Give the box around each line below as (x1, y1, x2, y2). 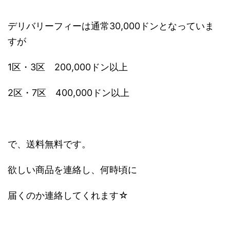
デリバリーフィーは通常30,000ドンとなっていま (8, 21, 214, 32)
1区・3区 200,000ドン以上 (8, 62, 128, 73)
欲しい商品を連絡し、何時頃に (8, 164, 137, 176)
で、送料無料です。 (8, 139, 91, 150)
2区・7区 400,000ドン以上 (8, 87, 129, 99)
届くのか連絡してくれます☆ (8, 190, 128, 201)
